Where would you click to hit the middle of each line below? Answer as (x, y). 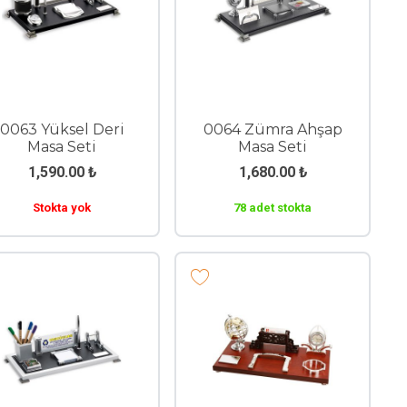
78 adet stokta (273, 207)
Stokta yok (62, 207)
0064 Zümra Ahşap (273, 129)
